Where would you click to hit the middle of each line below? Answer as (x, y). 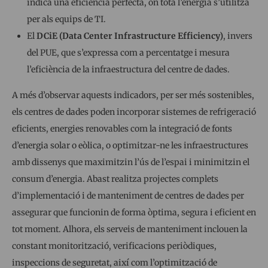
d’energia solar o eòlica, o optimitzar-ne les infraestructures (130, 145)
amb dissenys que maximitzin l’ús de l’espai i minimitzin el (131, 162)
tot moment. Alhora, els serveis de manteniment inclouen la (130, 229)
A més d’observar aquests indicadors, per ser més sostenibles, (133, 95)
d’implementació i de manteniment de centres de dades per (128, 195)
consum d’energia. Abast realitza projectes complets (115, 179)
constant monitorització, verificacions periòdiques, (114, 246)
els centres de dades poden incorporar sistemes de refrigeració (134, 112)
